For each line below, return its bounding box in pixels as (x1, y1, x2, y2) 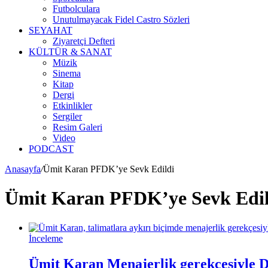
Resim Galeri (53, 122, 102, 132)
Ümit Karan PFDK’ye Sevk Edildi (43, 164, 174, 174)
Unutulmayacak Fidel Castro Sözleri (53, 14, 190, 25)
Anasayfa (5, 164, 41, 174)
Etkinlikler (53, 100, 92, 111)
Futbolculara (53, 4, 100, 14)
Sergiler (53, 111, 82, 121)
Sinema (53, 68, 81, 78)
